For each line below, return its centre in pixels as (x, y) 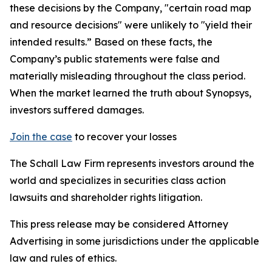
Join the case (41, 137)
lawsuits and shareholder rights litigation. (106, 197)
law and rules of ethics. (73, 258)
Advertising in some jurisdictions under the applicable (134, 241)
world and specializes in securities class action (118, 180)
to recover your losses (124, 137)
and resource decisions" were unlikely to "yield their (131, 25)
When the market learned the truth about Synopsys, (131, 93)
